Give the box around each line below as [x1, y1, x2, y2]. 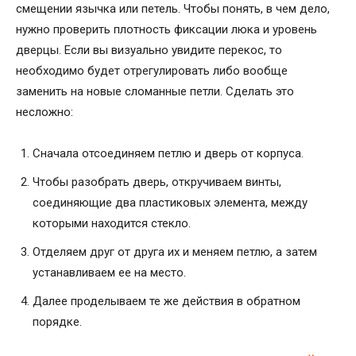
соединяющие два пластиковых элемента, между [33, 195, 308, 210]
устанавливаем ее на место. [33, 265, 186, 280]
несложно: [16, 104, 73, 119]
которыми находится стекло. [33, 215, 191, 230]
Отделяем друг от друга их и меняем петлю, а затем [33, 244, 317, 259]
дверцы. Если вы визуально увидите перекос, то [16, 42, 282, 57]
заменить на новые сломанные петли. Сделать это [16, 83, 294, 99]
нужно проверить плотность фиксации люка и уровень [16, 21, 317, 37]
